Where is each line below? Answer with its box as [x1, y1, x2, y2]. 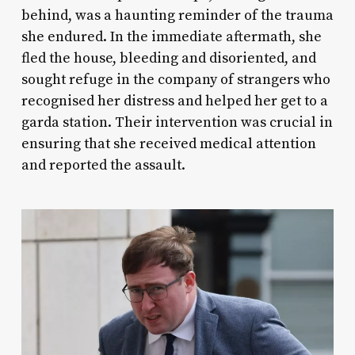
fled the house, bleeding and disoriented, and [21, 48, 316, 67]
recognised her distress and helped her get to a [21, 91, 328, 110]
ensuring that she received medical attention [21, 134, 316, 153]
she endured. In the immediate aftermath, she [21, 27, 322, 46]
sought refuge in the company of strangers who [21, 70, 330, 89]
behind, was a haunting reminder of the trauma [21, 6, 334, 25]
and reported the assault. [21, 155, 185, 174]
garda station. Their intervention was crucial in [21, 113, 333, 132]
